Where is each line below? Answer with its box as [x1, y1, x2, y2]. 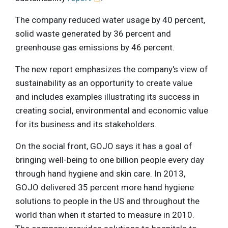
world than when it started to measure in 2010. [15, 210, 194, 220]
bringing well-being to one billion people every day [15, 155, 204, 165]
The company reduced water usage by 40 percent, [15, 15, 205, 25]
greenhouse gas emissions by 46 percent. [15, 42, 175, 53]
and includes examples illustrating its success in [15, 92, 199, 102]
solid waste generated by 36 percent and [15, 28, 171, 39]
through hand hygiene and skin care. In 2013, [15, 168, 185, 179]
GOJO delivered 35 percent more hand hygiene [15, 182, 194, 193]
